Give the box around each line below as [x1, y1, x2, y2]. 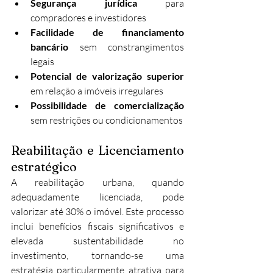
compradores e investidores [30, 11, 146, 24]
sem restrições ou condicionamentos [30, 113, 183, 126]
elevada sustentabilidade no [11, 234, 184, 247]
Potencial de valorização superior [30, 69, 184, 82]
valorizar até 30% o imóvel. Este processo [11, 205, 184, 218]
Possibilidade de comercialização [30, 99, 184, 111]
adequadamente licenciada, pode [11, 190, 184, 203]
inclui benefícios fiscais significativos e [11, 219, 184, 232]
